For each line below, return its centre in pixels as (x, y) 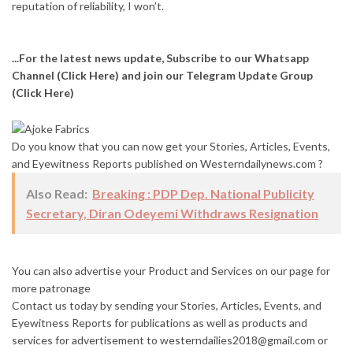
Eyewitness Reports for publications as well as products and (160, 322)
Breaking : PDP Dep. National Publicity (203, 193)
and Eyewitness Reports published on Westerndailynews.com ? (167, 163)
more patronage (51, 288)
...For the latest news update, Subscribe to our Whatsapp (160, 58)
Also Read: (57, 193)
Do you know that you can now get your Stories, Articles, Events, (171, 146)
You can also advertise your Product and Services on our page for (171, 270)
